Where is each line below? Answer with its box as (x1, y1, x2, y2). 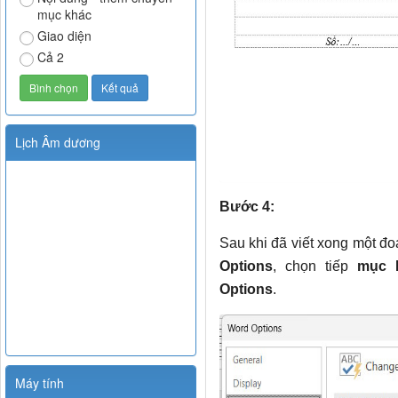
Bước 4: (219, 199, 275, 215)
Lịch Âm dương (15, 132, 100, 151)
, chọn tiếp (272, 259, 358, 275)
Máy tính (15, 373, 64, 392)
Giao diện (37, 26, 92, 44)
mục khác (37, 4, 92, 23)
